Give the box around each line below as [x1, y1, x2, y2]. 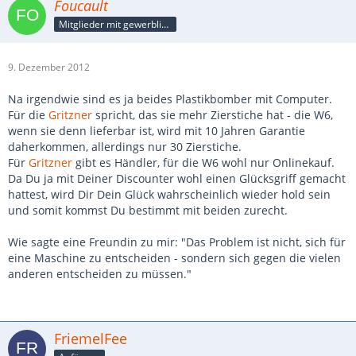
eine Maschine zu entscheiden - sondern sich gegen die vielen [8, 250, 341, 265]
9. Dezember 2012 [8, 60, 90, 74]
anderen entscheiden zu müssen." [8, 266, 192, 281]
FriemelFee [54, 329, 127, 348]
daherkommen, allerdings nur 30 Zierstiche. [8, 139, 242, 154]
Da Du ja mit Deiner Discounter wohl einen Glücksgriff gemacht [8, 171, 346, 186]
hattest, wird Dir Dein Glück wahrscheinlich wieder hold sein [8, 187, 331, 202]
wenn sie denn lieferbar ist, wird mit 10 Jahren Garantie [8, 123, 305, 138]
